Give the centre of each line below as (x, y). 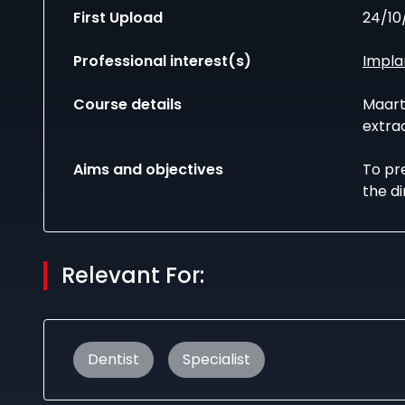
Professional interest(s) (162, 61)
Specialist (217, 359)
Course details (127, 104)
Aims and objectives (148, 170)
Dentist (113, 359)
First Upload (118, 18)
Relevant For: (133, 275)
